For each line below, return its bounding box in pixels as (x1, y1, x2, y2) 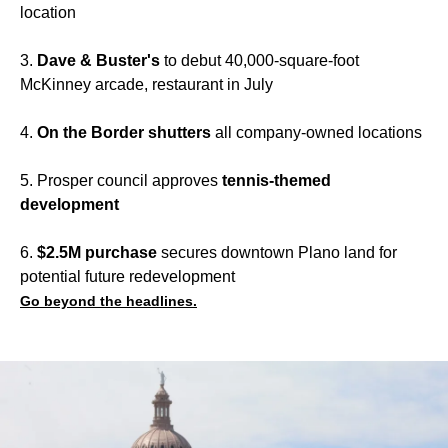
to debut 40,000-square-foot (160, 52, 359, 70)
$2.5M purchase (37, 244, 157, 262)
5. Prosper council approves (20, 172, 222, 190)
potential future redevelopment (20, 268, 235, 286)
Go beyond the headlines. (20, 293, 197, 310)
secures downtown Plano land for (157, 244, 397, 262)
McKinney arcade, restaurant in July (20, 76, 273, 94)
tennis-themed (222, 172, 331, 190)
